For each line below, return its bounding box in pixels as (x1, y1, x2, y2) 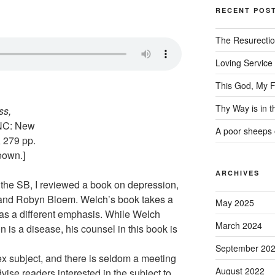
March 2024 (215, 219, 262, 231)
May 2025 (215, 196, 254, 209)
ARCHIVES (215, 168, 260, 177)
